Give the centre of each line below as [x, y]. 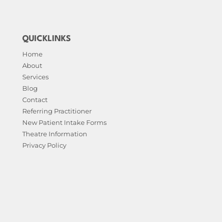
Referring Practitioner [57, 111]
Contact [35, 99]
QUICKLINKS [46, 39]
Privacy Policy [44, 145]
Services [35, 77]
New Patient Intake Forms [64, 122]
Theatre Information [55, 134]
